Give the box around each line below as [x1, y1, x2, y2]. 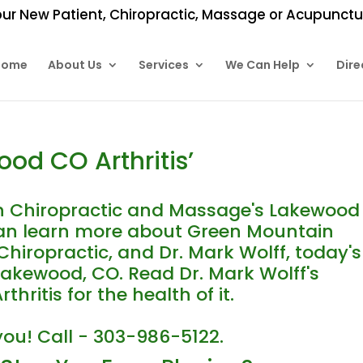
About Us [47, 57, 102, 73]
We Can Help [224, 57, 300, 73]
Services [138, 57, 189, 73]
